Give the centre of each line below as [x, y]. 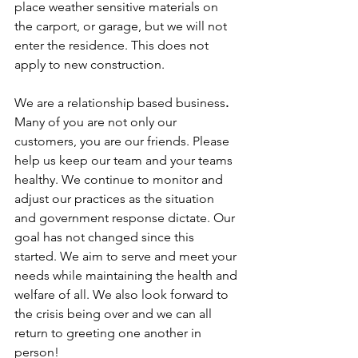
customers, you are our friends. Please [123, 141]
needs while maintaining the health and [127, 276]
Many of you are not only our [97, 122]
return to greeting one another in [109, 333]
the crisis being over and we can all [115, 314]
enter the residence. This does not [113, 46]
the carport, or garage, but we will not [122, 26]
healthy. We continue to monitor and [120, 180]
